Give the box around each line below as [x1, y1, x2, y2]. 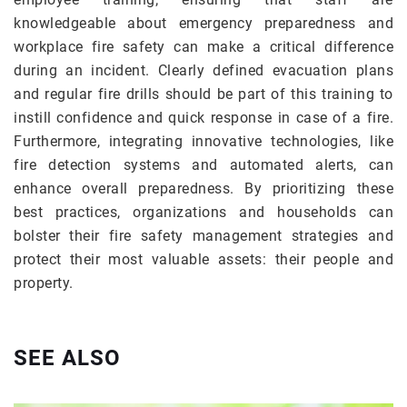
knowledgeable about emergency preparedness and [14, 15, 393, 33]
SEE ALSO [14, 345, 121, 372]
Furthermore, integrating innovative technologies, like [14, 133, 393, 151]
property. [14, 274, 74, 293]
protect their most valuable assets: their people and [14, 251, 393, 269]
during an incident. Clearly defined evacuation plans [14, 62, 393, 80]
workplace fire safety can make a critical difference [14, 38, 393, 56]
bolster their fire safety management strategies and [14, 227, 393, 245]
